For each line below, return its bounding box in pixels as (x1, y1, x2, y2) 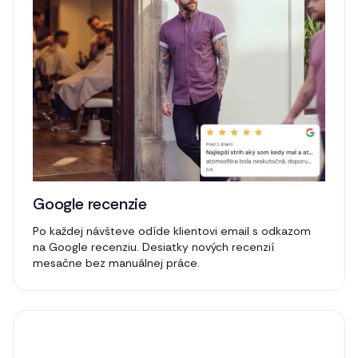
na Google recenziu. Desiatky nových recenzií (33, 239, 274, 254)
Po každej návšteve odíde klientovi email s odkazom (33, 223, 311, 238)
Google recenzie (33, 193, 147, 214)
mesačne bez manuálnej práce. (33, 255, 200, 270)
